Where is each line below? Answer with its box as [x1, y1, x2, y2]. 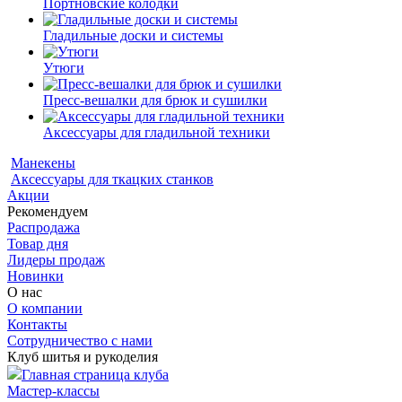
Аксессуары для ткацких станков [11, 171, 214, 187]
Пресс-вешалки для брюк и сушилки [43, 92, 267, 108]
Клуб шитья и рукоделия [7, 349, 158, 364]
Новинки [7, 268, 64, 284]
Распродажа [7, 220, 80, 235]
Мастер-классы [7, 383, 100, 398]
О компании [7, 301, 83, 316]
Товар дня [7, 236, 68, 251]
